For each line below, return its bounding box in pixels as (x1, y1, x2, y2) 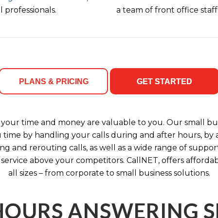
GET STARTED (137, 77, 192, 86)
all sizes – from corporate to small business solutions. (8, 168, 210, 178)
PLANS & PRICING (18, 77, 89, 86)
